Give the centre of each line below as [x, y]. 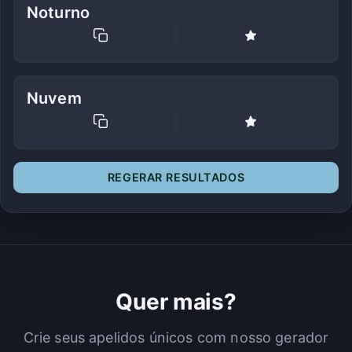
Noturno [59, 12]
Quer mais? [176, 301]
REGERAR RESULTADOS [176, 177]
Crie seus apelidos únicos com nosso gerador [176, 337]
